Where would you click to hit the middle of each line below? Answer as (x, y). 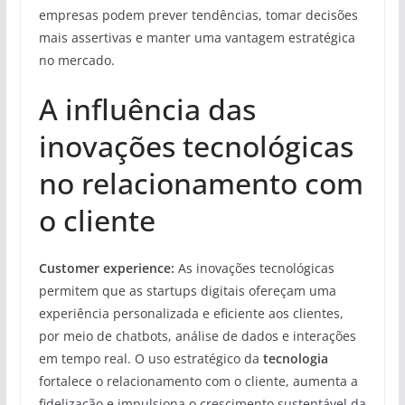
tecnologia (295, 358)
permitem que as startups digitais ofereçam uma (187, 290)
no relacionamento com (201, 183)
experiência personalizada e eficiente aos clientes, (191, 313)
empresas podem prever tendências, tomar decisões (198, 14)
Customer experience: (106, 268)
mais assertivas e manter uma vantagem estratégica (197, 37)
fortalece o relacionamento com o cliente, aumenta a (198, 381)
